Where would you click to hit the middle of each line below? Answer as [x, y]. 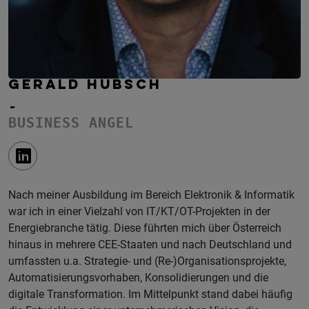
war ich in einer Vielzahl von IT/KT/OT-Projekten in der [139, 211]
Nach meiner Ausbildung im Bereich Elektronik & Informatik [151, 195]
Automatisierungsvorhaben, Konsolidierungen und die [138, 278]
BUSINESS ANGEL [71, 123]
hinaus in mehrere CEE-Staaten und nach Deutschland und [150, 245]
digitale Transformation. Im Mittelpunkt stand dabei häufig [150, 294]
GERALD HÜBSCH [85, 86]
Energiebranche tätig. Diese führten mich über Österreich [145, 228]
